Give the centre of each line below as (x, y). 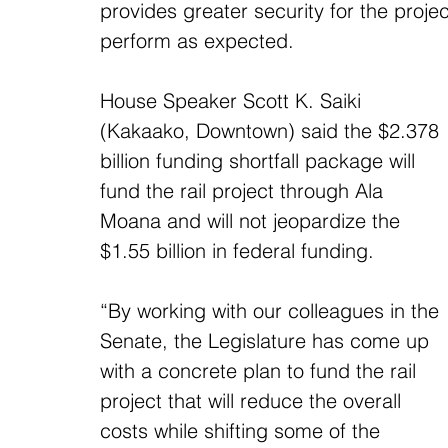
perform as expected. (197, 40)
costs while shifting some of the (243, 430)
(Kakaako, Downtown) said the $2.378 (272, 130)
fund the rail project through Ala (244, 190)
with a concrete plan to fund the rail (261, 370)
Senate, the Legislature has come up (267, 340)
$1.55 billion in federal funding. (237, 250)
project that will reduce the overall (253, 400)
